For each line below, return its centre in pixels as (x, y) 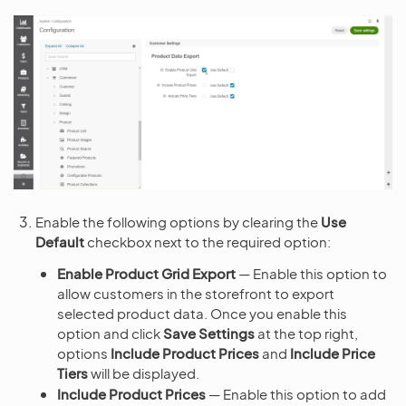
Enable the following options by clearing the (178, 221)
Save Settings (209, 333)
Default (60, 241)
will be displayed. (144, 372)
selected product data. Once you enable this (202, 313)
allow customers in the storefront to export (196, 293)
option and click (110, 333)
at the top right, (306, 333)
